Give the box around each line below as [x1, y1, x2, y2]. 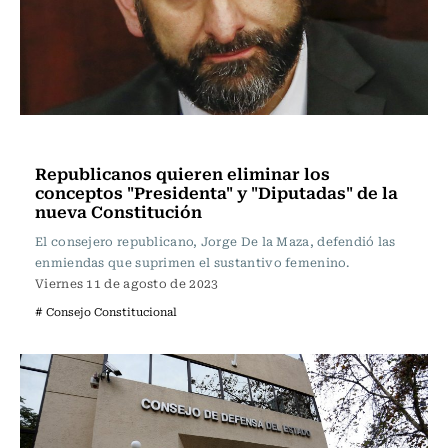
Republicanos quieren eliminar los [35, 160, 330, 186]
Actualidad [40, 131, 117, 153]
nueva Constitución [35, 198, 202, 224]
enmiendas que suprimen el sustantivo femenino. [35, 253, 349, 271]
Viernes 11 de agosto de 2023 [35, 274, 219, 292]
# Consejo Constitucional [35, 303, 177, 320]
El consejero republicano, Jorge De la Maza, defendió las [35, 232, 396, 250]
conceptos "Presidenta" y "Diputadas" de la [35, 179, 398, 205]
